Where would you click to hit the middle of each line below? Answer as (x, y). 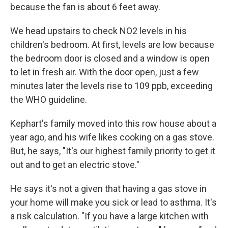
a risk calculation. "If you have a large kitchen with (109, 216)
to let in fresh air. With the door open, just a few (105, 72)
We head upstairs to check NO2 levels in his (98, 31)
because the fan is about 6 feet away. (85, 7)
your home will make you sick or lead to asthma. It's (113, 202)
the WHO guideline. (49, 99)
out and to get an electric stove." (75, 165)
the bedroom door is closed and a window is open (110, 58)
